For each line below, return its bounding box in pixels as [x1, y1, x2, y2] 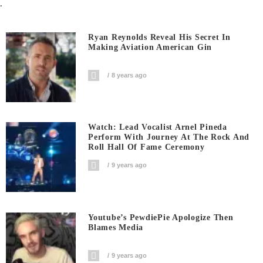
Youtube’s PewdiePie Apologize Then [88, 213, 234, 222]
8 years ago [112, 72, 147, 79]
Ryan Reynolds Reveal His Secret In [88, 33, 231, 42]
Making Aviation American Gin [88, 43, 213, 52]
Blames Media [88, 222, 144, 232]
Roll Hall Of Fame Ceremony [88, 143, 205, 152]
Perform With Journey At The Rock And [88, 133, 250, 142]
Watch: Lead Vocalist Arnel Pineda [88, 123, 227, 132]
